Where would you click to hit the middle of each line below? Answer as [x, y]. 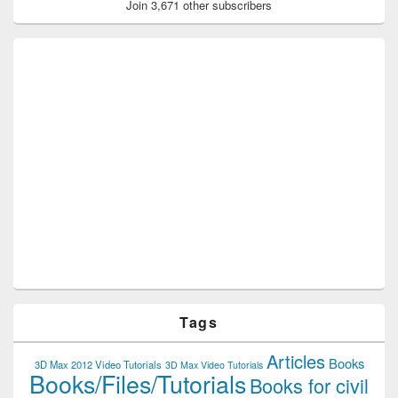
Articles [295, 361]
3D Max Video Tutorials [214, 364]
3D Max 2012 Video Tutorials [98, 364]
